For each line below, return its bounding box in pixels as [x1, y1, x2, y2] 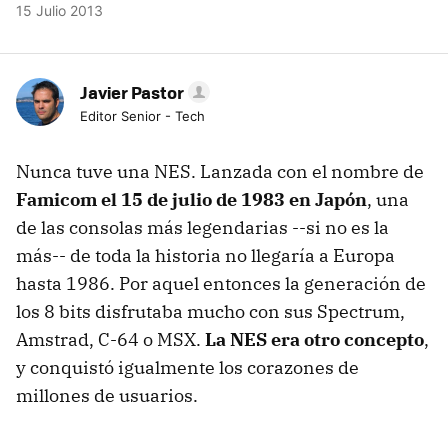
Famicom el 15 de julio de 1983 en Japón [16, 188, 367, 211]
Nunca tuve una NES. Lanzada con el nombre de [16, 160, 424, 183]
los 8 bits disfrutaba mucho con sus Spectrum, [16, 300, 405, 323]
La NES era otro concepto [205, 328, 424, 351]
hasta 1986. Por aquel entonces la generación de [16, 272, 426, 295]
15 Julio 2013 [16, 2, 103, 19]
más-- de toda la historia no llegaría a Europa [16, 244, 395, 267]
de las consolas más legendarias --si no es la [16, 216, 389, 239]
